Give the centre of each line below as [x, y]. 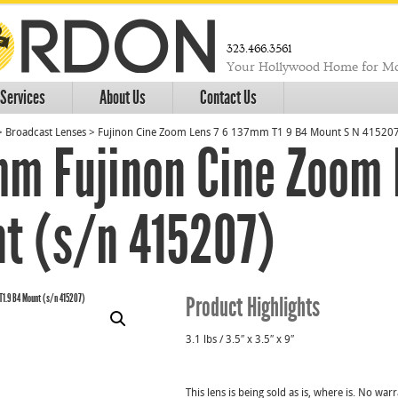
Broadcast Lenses [46, 133]
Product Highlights [253, 307]
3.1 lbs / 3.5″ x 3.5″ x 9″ [240, 340]
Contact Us [228, 98]
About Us [123, 98]
